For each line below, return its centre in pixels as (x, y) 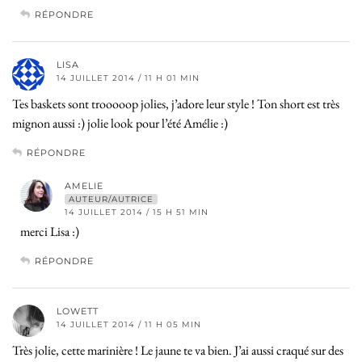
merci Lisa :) (50, 231)
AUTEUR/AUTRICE (111, 199)
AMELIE (84, 185)
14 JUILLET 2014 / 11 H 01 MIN (128, 78)
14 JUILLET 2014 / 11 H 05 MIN (129, 324)
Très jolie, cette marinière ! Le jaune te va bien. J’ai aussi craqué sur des (178, 350)
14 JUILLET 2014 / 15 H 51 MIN (137, 212)
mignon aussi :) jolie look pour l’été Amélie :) (120, 123)
